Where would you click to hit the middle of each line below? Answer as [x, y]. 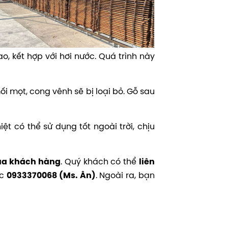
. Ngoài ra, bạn [125, 175]
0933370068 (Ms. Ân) [51, 176]
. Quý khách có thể [100, 162]
